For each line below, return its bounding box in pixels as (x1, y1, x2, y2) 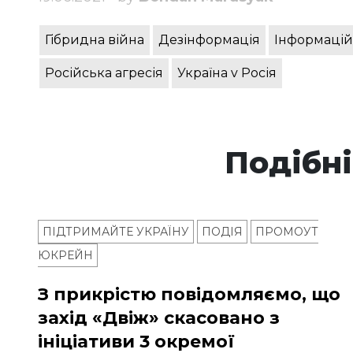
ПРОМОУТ (255, 225, 318, 240)
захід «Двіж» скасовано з (38, 307, 280, 329)
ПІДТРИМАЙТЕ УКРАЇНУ (43, 225, 189, 240)
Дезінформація (158, 32, 260, 48)
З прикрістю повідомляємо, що (38, 284, 340, 306)
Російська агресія (45, 65, 163, 81)
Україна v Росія (177, 65, 277, 81)
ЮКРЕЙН (38, 248, 93, 263)
